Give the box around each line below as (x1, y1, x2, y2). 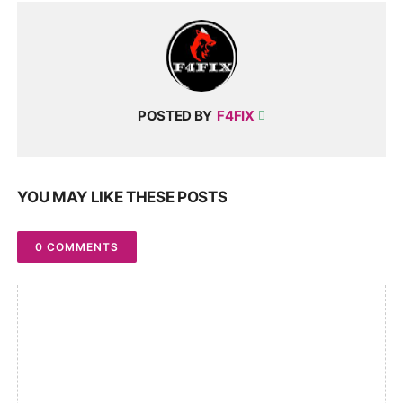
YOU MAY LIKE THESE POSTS (17, 187, 228, 206)
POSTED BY (137, 106, 213, 124)
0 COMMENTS (35, 239, 120, 254)
